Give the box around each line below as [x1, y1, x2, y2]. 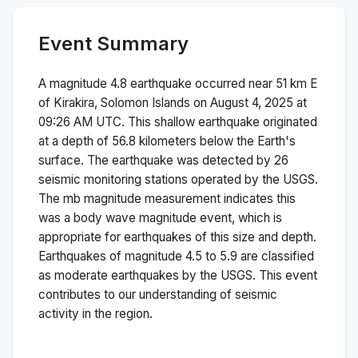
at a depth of [38, 133, 112, 149]
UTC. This [93, 113, 154, 129]
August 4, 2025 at [210, 94, 307, 110]
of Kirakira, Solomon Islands [38, 94, 190, 110]
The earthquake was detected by [87, 152, 274, 168]
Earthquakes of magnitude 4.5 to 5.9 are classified [38, 248, 314, 264]
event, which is [197, 209, 282, 225]
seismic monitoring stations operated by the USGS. [38, 171, 318, 187]
